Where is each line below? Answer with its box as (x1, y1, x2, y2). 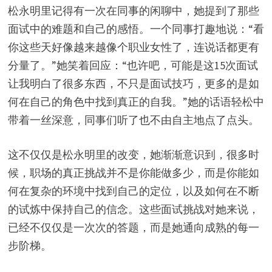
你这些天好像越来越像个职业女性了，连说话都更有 (7, 40, 259, 55)
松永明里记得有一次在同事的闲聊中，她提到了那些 (7, 4, 259, 18)
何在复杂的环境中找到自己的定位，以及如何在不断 (7, 184, 259, 199)
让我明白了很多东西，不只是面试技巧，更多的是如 (7, 76, 259, 91)
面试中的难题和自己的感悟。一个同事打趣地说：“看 (7, 22, 264, 36)
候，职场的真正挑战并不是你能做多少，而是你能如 (7, 166, 259, 180)
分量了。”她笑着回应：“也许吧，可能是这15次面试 (7, 58, 258, 73)
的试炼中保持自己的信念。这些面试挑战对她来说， (7, 202, 259, 217)
